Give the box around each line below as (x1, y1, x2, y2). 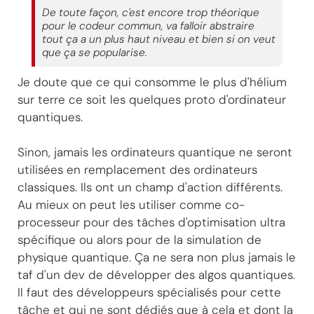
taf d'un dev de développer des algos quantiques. (18, 266, 295, 282)
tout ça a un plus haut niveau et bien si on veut (42, 32, 275, 46)
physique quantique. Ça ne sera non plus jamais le (18, 249, 296, 265)
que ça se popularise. (42, 45, 147, 60)
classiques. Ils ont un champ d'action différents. (18, 179, 282, 195)
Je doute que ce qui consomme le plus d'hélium (18, 74, 287, 90)
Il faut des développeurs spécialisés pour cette (18, 284, 281, 300)
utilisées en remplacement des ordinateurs (18, 161, 257, 177)
